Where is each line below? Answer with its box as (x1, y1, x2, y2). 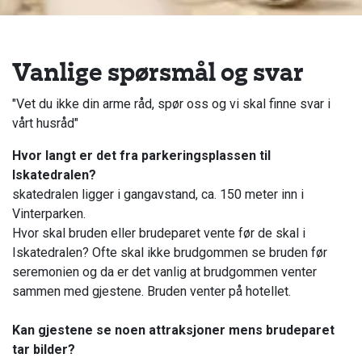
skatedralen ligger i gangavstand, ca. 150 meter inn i (12, 186, 304, 202)
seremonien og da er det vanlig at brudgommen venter (12, 263, 317, 280)
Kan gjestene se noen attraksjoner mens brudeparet (12, 322, 335, 338)
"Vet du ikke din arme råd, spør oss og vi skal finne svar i (12, 95, 330, 112)
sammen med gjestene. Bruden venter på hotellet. (12, 283, 291, 299)
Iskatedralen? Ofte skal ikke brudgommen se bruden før (12, 244, 327, 260)
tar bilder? (12, 341, 75, 357)
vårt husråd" (12, 115, 82, 131)
